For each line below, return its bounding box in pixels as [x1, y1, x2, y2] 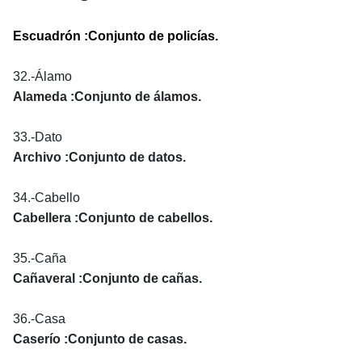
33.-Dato [13, 129, 62, 144]
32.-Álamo [13, 69, 72, 83]
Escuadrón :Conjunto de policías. [13, 28, 218, 43]
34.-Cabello [13, 190, 80, 204]
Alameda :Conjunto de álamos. [13, 89, 201, 103]
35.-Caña [13, 250, 66, 265]
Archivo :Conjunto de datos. [13, 149, 186, 164]
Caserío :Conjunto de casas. [13, 331, 187, 346]
